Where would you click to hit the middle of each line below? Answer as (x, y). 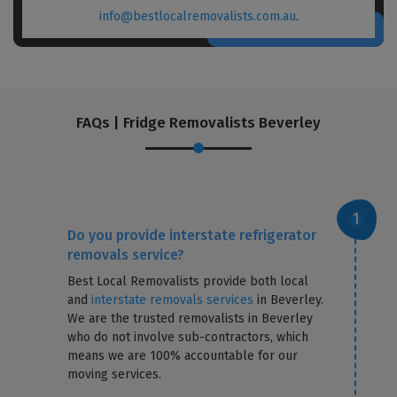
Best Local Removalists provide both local (188, 281)
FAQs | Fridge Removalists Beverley (198, 122)
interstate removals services (173, 300)
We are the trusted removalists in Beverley (191, 318)
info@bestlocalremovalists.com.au (197, 16)
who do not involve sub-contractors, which (188, 337)
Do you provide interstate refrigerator (192, 235)
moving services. (115, 374)
